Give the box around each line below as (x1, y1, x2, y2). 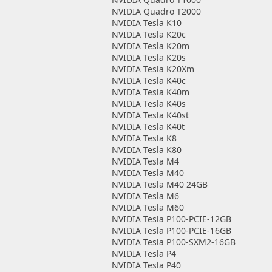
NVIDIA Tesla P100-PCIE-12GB (111, 213, 231, 225)
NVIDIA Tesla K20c (111, 29, 186, 40)
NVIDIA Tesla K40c (111, 75, 186, 86)
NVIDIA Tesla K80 (111, 144, 182, 155)
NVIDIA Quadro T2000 (111, 5, 201, 17)
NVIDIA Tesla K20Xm (111, 63, 194, 75)
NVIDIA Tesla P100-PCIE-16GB (111, 225, 231, 236)
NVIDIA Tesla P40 (111, 259, 181, 271)
